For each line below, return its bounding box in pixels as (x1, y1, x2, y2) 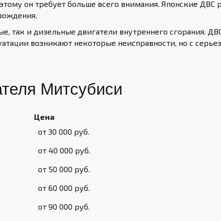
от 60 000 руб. (38, 183, 90, 192)
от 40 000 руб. (38, 146, 90, 155)
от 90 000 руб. (38, 202, 90, 211)
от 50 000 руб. (38, 164, 90, 174)
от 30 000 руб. (38, 127, 89, 136)
